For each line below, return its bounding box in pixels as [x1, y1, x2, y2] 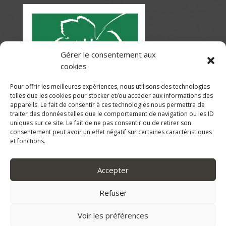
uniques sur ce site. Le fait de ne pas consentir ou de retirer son [10, 119, 191, 127]
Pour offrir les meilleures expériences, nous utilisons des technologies [10, 82, 210, 91]
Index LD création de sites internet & [45, 209, 181, 219]
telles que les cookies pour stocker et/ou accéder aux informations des [10, 91, 213, 100]
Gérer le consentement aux [61, 49, 156, 60]
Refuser [99, 187, 127, 198]
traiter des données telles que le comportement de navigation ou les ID [10, 109, 214, 118]
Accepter [97, 164, 129, 175]
